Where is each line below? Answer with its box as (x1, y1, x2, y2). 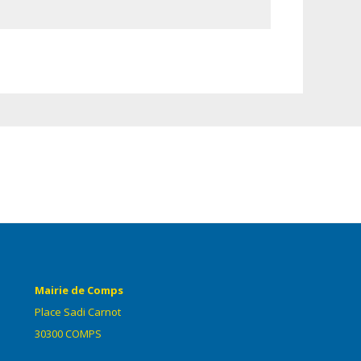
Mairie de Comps (34, 283, 123, 297)
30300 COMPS (34, 326, 102, 341)
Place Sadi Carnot (34, 305, 121, 319)
